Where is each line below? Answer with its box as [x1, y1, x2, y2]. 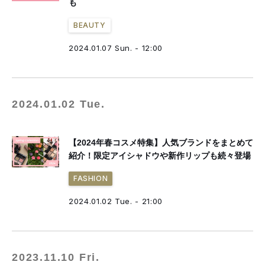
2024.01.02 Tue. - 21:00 [69, 196, 163, 206]
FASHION [73, 174, 108, 183]
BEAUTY [73, 21, 106, 30]
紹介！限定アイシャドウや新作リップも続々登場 [69, 151, 251, 160]
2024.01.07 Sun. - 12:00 [69, 43, 163, 53]
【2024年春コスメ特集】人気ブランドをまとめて [69, 138, 253, 147]
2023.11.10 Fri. [12, 251, 100, 263]
